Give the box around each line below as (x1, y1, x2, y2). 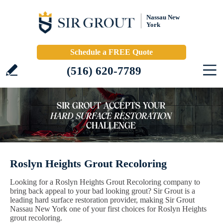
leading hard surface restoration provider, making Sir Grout (10, 196, 195, 204)
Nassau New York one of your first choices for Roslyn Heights (10, 205, 207, 213)
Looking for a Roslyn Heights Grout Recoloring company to (10, 178, 200, 186)
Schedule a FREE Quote (70, 48, 153, 56)
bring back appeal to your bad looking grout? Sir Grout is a (10, 187, 195, 195)
